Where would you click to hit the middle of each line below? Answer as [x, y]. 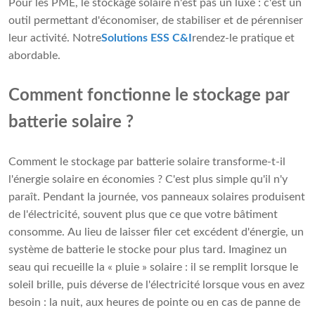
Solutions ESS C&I [147, 38]
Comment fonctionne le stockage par [149, 96]
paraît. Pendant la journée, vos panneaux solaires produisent [157, 197]
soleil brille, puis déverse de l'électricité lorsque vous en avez [156, 285]
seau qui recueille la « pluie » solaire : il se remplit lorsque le [153, 268]
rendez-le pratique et [243, 38]
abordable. [34, 56]
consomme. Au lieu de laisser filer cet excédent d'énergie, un [156, 232]
